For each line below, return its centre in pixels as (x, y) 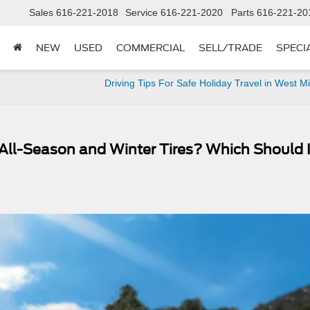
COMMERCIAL (151, 48)
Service (142, 13)
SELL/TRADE (230, 48)
